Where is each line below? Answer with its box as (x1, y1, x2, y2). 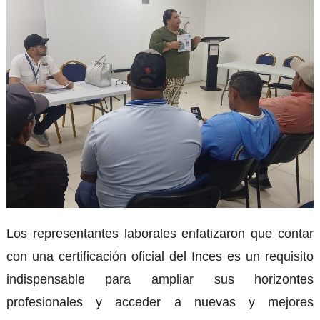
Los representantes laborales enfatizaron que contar (6, 226, 314, 241)
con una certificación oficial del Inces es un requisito (6, 249, 314, 264)
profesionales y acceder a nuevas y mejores (6, 295, 314, 309)
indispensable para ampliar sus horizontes (6, 272, 314, 286)
